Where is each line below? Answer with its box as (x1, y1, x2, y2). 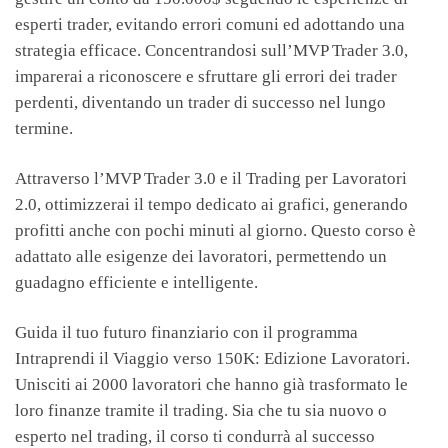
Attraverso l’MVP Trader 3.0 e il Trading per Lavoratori (15, 169, 407, 189)
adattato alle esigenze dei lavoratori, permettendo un (15, 247, 387, 267)
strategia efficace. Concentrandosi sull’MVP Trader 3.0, (15, 41, 408, 61)
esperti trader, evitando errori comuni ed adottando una (15, 15, 405, 35)
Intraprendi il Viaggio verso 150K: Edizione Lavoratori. (15, 349, 410, 369)
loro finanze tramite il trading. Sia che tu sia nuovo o (15, 401, 387, 421)
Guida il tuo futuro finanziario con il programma (15, 323, 358, 343)
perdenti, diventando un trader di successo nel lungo (15, 93, 386, 113)
